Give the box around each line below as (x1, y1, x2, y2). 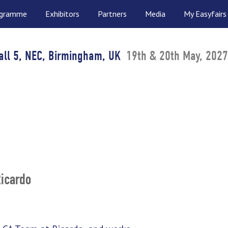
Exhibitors (45, 9, 79, 19)
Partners (98, 9, 127, 19)
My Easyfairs (184, 9, 226, 19)
